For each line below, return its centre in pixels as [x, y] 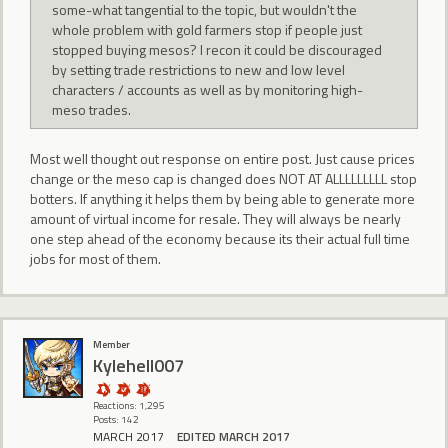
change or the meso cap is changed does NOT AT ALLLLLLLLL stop [223, 178]
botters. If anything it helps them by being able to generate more [222, 198]
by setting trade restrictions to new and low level [199, 70]
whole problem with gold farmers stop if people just [207, 30]
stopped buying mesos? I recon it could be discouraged [217, 50]
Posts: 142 [116, 420]
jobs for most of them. [95, 258]
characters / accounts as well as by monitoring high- [208, 90]
